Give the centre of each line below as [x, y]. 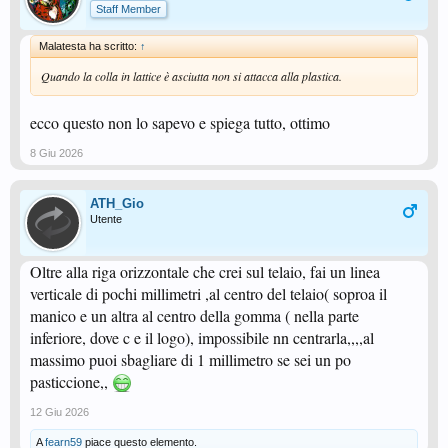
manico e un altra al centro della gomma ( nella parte [194, 315]
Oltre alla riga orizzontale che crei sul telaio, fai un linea [205, 271]
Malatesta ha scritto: [89, 46]
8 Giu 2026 [56, 153]
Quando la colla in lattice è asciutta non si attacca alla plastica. [191, 76]
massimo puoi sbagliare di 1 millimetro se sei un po [190, 359]
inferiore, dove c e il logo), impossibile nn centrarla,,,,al [202, 337]
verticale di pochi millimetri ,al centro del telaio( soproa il [208, 293]
